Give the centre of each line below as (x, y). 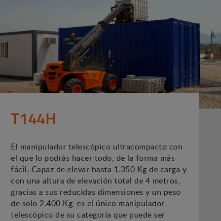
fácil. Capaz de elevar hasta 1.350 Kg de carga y (99, 169)
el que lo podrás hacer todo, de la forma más (93, 158)
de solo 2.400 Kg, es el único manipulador (88, 203)
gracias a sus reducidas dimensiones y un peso (96, 192)
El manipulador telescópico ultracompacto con (97, 147)
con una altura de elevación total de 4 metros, (96, 181)
